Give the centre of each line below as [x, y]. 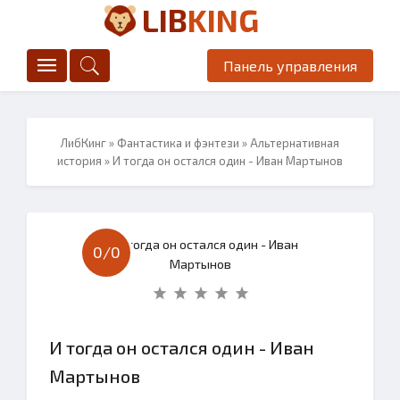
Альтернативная [295, 143]
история [79, 161]
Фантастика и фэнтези [178, 143]
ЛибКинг [83, 143]
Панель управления [290, 65]
